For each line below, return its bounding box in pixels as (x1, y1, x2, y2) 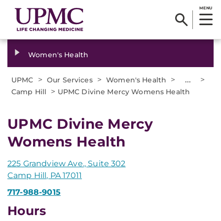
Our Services (47, 75, 93, 84)
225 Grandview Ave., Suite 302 (7, 159, 126, 168)
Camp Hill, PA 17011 (7, 171, 82, 180)
